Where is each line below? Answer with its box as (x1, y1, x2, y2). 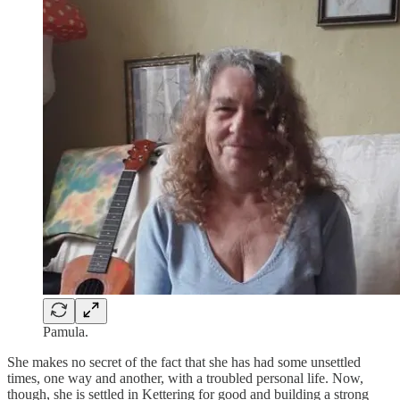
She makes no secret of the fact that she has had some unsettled (7, 354, 361, 370)
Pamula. (43, 323, 88, 339)
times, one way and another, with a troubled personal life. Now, (7, 370, 363, 386)
